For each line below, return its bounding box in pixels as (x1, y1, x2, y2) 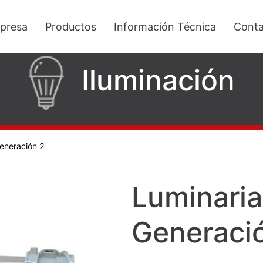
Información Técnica (114, 20, 216, 33)
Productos (45, 20, 96, 33)
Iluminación (81, 63, 235, 97)
